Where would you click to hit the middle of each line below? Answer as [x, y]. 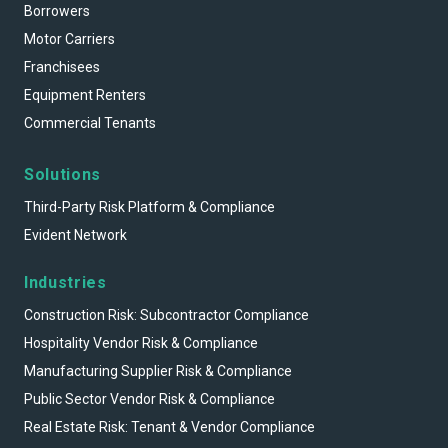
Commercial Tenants [90, 122]
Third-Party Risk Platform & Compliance [149, 206]
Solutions [63, 174]
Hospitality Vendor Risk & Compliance [141, 342]
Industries [65, 282]
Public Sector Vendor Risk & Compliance [149, 398]
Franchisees [62, 66]
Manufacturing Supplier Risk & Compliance [158, 370]
